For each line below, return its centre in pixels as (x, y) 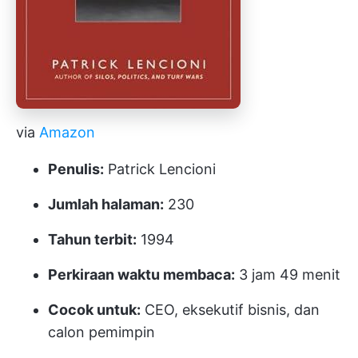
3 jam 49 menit (288, 274)
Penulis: (76, 169)
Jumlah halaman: (106, 204)
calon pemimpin (101, 332)
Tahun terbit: (92, 239)
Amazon (67, 132)
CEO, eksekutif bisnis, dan (230, 310)
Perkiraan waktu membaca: (141, 274)
